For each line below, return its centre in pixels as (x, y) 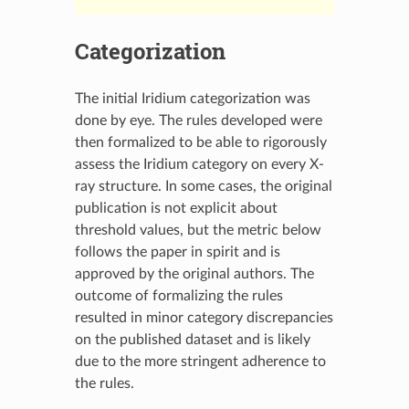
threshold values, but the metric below (198, 230)
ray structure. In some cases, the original (203, 186)
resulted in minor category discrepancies (204, 317)
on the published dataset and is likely (192, 339)
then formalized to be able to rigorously (200, 142)
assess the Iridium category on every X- (199, 164)
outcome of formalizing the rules (178, 295)
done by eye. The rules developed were (198, 120)
